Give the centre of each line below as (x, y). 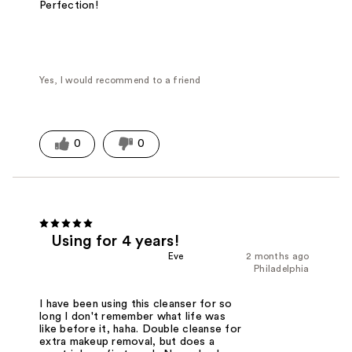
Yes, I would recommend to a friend (120, 80)
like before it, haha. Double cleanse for (141, 329)
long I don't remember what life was (132, 316)
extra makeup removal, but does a (127, 341)
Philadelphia (281, 268)
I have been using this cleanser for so (136, 304)
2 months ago (277, 256)
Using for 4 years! (115, 241)
